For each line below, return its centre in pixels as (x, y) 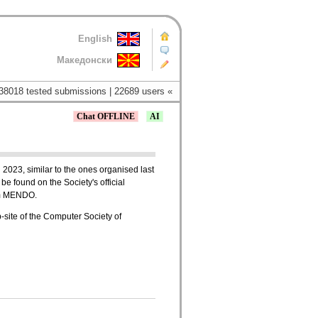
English (95, 39)
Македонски (84, 60)
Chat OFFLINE (106, 117)
